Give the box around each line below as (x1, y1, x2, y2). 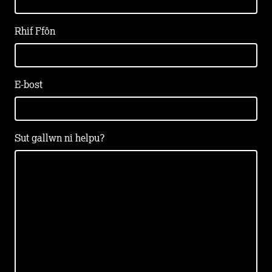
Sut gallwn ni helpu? (15, 131, 105, 145)
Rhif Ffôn (15, 24, 55, 38)
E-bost (15, 78, 42, 92)
